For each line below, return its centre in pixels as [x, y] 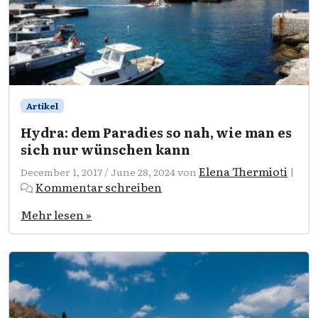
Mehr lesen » [56, 214]
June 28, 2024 [143, 171]
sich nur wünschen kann [105, 149]
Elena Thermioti [243, 171]
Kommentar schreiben [99, 186]
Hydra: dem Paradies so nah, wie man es [156, 132]
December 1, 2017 [61, 171]
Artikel [42, 105]
